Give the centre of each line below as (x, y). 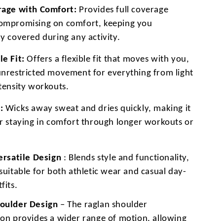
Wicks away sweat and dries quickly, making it (97, 109)
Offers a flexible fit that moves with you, (107, 59)
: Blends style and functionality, (125, 158)
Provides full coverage (123, 10)
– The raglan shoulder (103, 205)
